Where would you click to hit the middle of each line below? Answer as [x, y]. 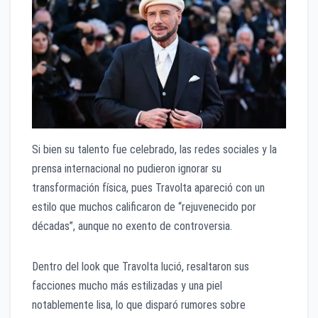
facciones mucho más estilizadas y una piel [127, 286]
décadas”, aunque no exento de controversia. [132, 226]
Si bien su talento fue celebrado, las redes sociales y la [154, 150]
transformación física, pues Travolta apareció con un [148, 188]
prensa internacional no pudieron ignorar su [127, 169]
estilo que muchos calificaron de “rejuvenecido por [144, 207]
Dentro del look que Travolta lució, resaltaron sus [141, 267]
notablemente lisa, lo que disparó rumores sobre [139, 305]
